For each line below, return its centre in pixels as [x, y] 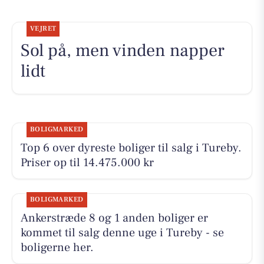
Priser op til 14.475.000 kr [87, 163]
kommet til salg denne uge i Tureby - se [122, 233]
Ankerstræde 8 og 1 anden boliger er [114, 218]
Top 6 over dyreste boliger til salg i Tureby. [131, 148]
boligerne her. [57, 248]
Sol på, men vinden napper [122, 50]
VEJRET [43, 28]
